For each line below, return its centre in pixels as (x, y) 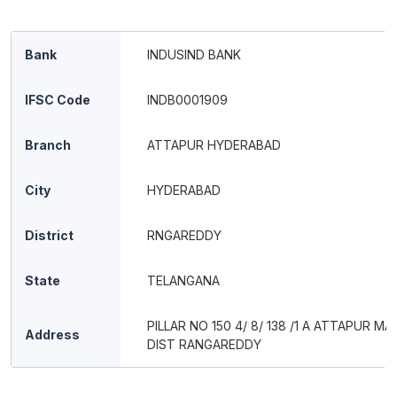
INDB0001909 (187, 100)
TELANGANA (183, 280)
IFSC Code (58, 100)
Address (52, 335)
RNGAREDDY (184, 235)
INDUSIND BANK (194, 54)
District (49, 235)
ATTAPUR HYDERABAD (214, 145)
